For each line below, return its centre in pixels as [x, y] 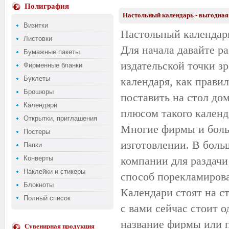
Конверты [38, 158]
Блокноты [38, 185]
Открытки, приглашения [60, 118]
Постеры [37, 132]
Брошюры [38, 92]
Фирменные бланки [53, 65]
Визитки [36, 25]
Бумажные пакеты [51, 52]
